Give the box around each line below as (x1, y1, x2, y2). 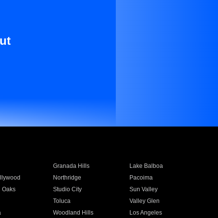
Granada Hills (53, 163, 90, 169)
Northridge (53, 174, 81, 181)
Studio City (53, 186, 82, 193)
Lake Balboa (129, 163, 163, 169)
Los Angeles (129, 209, 163, 216)
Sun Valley (129, 186, 158, 193)
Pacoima (129, 174, 153, 181)
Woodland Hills (53, 209, 93, 216)
